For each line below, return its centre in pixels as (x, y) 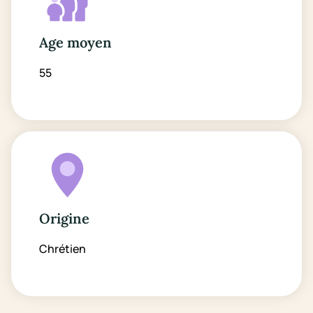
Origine (64, 218)
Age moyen (75, 42)
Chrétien (63, 249)
